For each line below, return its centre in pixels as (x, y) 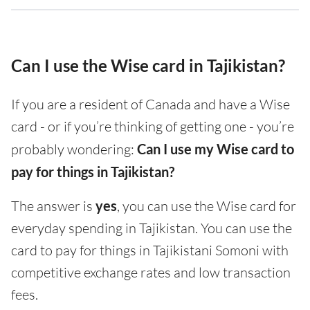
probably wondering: (74, 149)
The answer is (53, 206)
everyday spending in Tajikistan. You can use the (152, 228)
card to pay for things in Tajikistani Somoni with (150, 250)
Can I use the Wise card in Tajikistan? (148, 65)
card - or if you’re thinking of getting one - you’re (153, 126)
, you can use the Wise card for (207, 206)
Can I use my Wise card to (216, 149)
